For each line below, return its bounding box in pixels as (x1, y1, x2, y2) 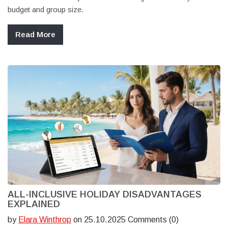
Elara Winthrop (18, 215, 71, 224)
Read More (15, 30, 55, 39)
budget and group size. (8, 5, 83, 14)
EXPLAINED (8, 198, 60, 209)
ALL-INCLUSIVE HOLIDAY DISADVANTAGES (8, 189, 202, 199)
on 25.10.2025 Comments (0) (71, 215, 179, 224)
